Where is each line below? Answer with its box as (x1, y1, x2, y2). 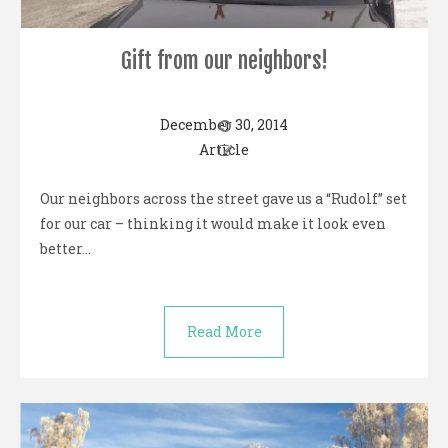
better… (40, 239, 91, 259)
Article (199, 140, 249, 160)
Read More (186, 322, 262, 342)
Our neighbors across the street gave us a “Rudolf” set (40, 189, 407, 209)
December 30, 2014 (160, 115, 288, 135)
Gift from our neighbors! (120, 47, 328, 75)
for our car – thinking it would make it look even (40, 214, 386, 234)
